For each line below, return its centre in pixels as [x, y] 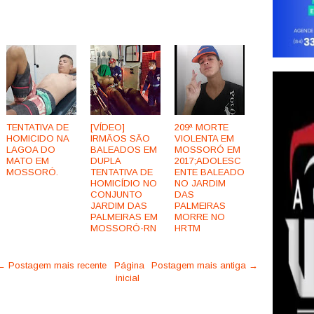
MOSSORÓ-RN [123, 228]
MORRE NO [200, 217]
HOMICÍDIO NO [124, 184]
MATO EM [28, 161]
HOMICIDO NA [37, 139]
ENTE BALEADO [210, 172]
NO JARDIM [200, 184]
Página [129, 266]
